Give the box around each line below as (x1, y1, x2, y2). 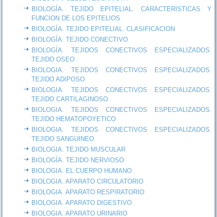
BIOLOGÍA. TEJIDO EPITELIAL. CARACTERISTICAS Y (31, 5, 212, 13)
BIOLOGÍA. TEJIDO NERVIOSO (31, 156, 124, 164)
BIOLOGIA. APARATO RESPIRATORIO (31, 188, 145, 196)
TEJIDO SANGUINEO (31, 135, 94, 142)
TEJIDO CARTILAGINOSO (31, 95, 108, 103)
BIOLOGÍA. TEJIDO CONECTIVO (31, 35, 128, 43)
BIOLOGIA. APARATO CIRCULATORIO (31, 177, 144, 185)
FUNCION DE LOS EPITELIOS (31, 14, 121, 22)
